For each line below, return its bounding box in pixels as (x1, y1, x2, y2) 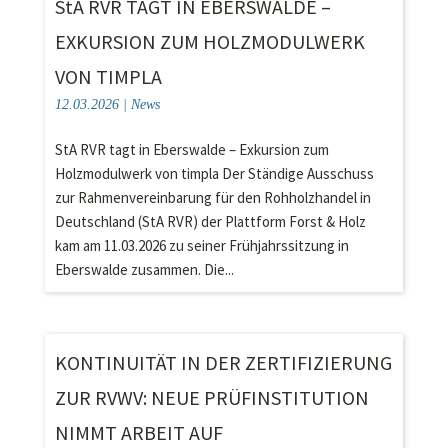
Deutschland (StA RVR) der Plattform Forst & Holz (54, 212, 366, 231)
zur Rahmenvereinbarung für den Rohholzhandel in (54, 188, 371, 207)
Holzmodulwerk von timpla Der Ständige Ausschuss (54, 164, 374, 183)
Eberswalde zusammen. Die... (54, 260, 234, 279)
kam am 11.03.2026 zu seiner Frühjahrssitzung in (54, 236, 349, 255)
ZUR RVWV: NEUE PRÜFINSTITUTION (54, 385, 369, 410)
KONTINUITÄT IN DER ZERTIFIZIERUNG (54, 350, 392, 375)
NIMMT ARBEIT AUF (54, 420, 223, 445)
